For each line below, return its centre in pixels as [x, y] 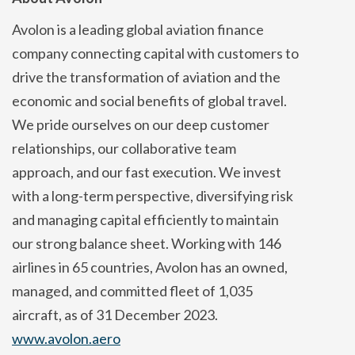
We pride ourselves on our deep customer [141, 124]
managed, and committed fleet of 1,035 [132, 290]
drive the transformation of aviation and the [146, 76]
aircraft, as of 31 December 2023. [115, 314]
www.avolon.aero [66, 338]
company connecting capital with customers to [155, 53]
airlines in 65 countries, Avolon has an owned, [150, 267]
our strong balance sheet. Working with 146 [147, 243]
